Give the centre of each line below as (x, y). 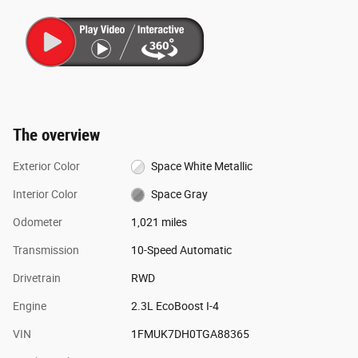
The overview (56, 135)
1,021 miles (159, 222)
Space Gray (180, 194)
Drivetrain (37, 278)
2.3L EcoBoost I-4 (175, 306)
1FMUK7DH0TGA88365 (190, 334)
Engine (30, 306)
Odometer (38, 222)
